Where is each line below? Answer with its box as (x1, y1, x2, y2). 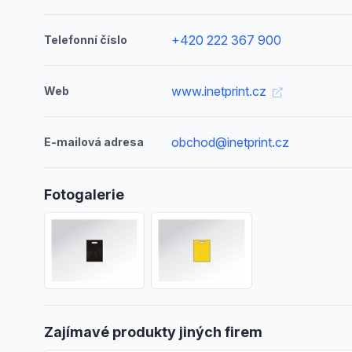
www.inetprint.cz (171, 83, 270, 99)
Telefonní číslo (44, 33, 127, 46)
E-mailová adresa (44, 135, 144, 148)
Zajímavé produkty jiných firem (44, 323, 262, 340)
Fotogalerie (44, 186, 124, 203)
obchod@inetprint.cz (171, 134, 290, 150)
